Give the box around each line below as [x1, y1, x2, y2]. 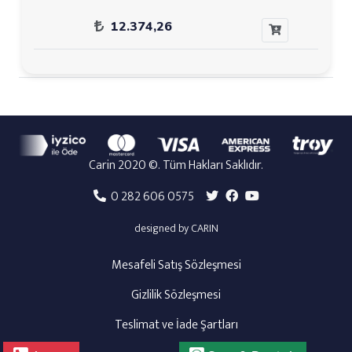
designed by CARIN [134, 219, 218, 238]
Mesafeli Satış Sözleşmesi [111, 255, 241, 277]
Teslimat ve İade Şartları [114, 314, 238, 336]
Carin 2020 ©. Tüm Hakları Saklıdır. [89, 155, 263, 177]
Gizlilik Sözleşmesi [131, 284, 221, 306]
